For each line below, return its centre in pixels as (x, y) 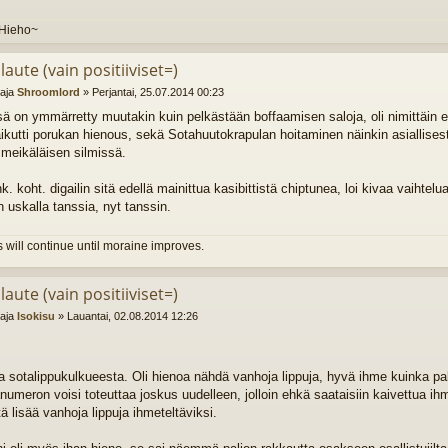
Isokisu (35, 315)
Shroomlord (48, 91)
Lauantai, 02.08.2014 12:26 (132, 315)
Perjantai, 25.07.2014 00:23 (157, 91)
